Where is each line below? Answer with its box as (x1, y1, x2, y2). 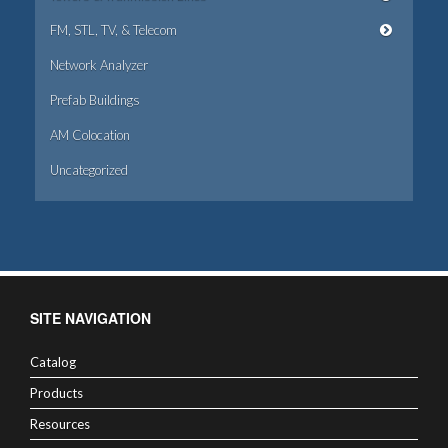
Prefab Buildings (50, 92, 140, 108)
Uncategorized (50, 162, 128, 178)
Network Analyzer (50, 57, 148, 73)
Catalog (30, 354, 76, 370)
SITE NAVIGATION (30, 308, 151, 328)
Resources (30, 416, 90, 432)
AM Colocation (50, 127, 130, 143)
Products (30, 385, 83, 401)
